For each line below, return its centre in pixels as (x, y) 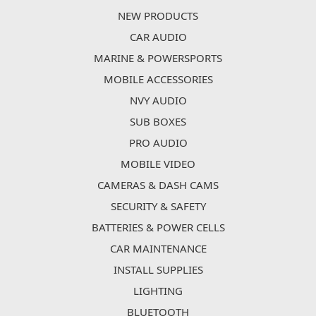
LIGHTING (158, 291)
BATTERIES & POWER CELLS (158, 227)
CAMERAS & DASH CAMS (158, 185)
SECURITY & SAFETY (158, 206)
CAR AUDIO (158, 37)
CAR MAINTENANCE (158, 249)
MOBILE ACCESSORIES (158, 79)
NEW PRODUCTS (158, 16)
